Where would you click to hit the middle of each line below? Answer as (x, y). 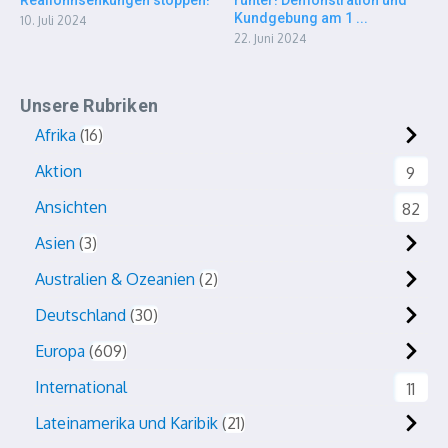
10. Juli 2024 (53, 20)
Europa (60, 351)
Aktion (58, 171)
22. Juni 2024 (270, 38)
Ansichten (71, 207)
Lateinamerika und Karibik (126, 423)
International (81, 387)
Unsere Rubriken (89, 105)
